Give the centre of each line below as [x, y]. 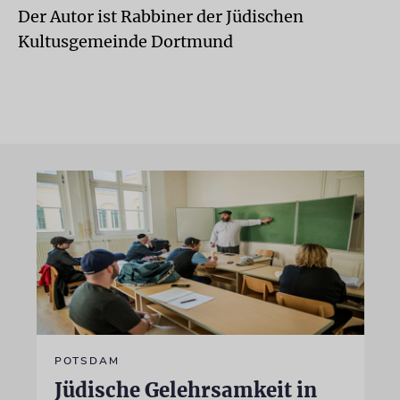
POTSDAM [87, 360]
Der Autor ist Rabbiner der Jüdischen [161, 17]
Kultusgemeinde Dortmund [125, 42]
